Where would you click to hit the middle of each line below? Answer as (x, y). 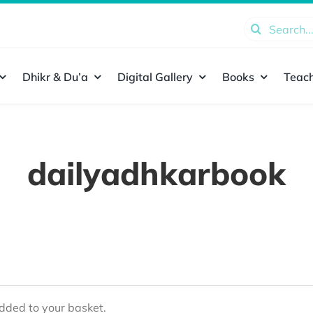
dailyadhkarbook (156, 173)
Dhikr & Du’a (55, 77)
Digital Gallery (155, 77)
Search (261, 26)
